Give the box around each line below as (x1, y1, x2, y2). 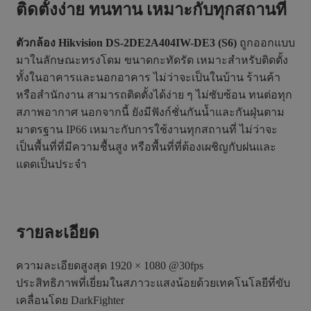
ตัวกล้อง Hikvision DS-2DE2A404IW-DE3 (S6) (16, 37, 237, 49)
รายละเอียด (16, 223, 99, 242)
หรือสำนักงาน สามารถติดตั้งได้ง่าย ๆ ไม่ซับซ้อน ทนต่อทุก (16, 89, 292, 101)
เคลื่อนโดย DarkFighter (16, 294, 124, 306)
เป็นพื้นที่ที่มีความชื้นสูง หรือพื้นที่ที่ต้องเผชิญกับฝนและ (16, 141, 276, 153)
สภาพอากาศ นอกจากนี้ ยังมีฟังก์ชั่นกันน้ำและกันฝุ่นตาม (16, 106, 285, 119)
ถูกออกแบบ (237, 37, 295, 49)
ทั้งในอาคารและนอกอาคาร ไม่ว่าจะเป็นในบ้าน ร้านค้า (16, 72, 280, 84)
